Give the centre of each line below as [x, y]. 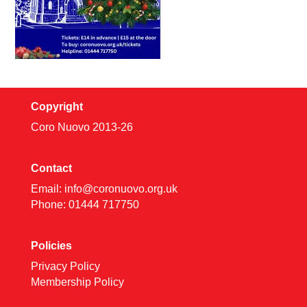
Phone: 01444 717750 [85, 205]
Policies [51, 246]
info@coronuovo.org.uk [121, 189]
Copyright [57, 107]
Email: [47, 189]
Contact [51, 169]
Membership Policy [77, 282]
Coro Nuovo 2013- [75, 127]
